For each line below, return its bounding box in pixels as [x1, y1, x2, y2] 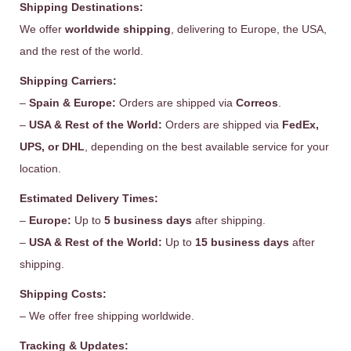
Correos [236, 96, 278, 109]
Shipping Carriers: [20, 74, 117, 87]
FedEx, [282, 118, 319, 131]
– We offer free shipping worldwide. [20, 309, 194, 322]
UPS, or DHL [20, 140, 85, 153]
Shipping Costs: [20, 288, 107, 300]
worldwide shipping [65, 23, 171, 35]
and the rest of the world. [20, 45, 143, 57]
